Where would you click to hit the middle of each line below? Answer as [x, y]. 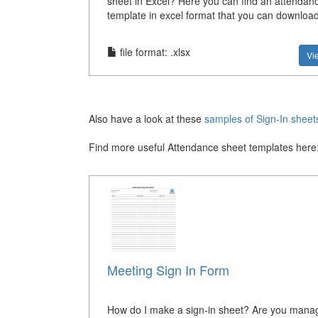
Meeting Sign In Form [168, 269]
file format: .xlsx [153, 51]
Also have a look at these [145, 118]
